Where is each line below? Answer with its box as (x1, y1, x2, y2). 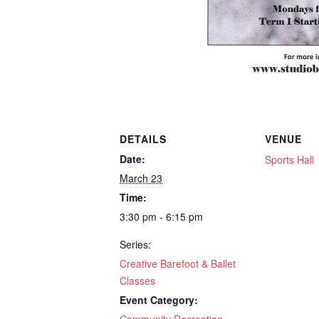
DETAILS (120, 132, 167, 146)
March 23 (120, 171, 162, 185)
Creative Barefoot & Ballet (120, 256, 236, 271)
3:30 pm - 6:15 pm (120, 209, 203, 224)
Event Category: (120, 293, 198, 307)
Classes (120, 273, 155, 288)
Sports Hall (265, 152, 314, 167)
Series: (120, 237, 151, 251)
